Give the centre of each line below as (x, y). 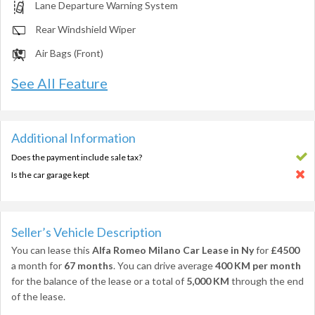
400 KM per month (258, 265)
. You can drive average (164, 265)
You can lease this (52, 250)
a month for (38, 265)
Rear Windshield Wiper (85, 29)
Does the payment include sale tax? (77, 157)
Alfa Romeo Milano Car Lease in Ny (173, 250)
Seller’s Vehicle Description (86, 232)
